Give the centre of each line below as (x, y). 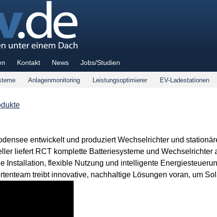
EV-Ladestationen (185, 80)
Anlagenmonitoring (54, 80)
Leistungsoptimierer (120, 80)
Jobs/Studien (100, 62)
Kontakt (29, 62)
